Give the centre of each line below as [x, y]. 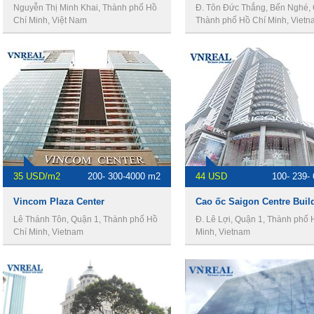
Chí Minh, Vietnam [48, 232]
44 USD [211, 176]
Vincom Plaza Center [59, 202]
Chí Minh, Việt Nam [50, 20]
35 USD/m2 [37, 176]
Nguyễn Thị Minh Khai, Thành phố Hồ [85, 8]
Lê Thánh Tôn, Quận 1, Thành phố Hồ [86, 219]
